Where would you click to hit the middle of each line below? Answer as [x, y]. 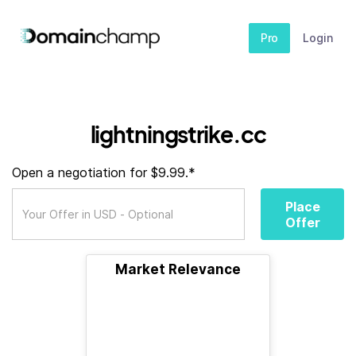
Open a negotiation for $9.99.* [104, 172]
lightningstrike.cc [178, 134]
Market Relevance [178, 269]
